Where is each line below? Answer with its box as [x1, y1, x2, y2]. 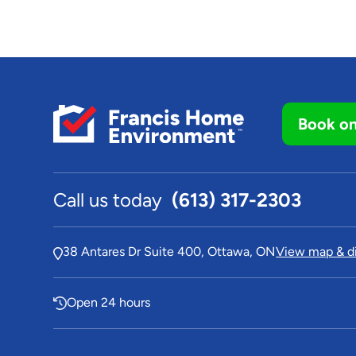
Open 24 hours [67, 295, 151, 310]
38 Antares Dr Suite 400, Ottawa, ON [63, 244, 276, 259]
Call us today [53, 188, 168, 211]
